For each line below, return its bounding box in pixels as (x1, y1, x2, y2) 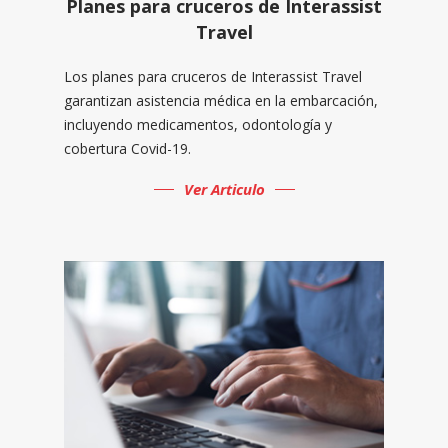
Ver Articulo (183, 178, 265, 199)
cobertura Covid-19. (64, 138, 191, 158)
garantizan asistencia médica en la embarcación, (64, 90, 378, 110)
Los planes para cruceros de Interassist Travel (64, 66, 362, 86)
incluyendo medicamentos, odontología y (64, 114, 332, 134)
